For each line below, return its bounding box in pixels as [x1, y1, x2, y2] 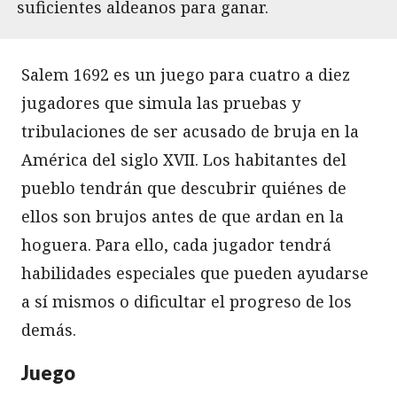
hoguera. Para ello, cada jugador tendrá [21, 234, 331, 256]
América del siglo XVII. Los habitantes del [21, 149, 346, 171]
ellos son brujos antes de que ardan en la [21, 206, 344, 228]
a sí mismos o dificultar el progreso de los [21, 291, 352, 313]
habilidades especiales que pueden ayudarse [21, 262, 369, 284]
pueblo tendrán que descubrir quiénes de [21, 177, 346, 199]
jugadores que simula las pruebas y [21, 92, 300, 114]
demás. [21, 319, 76, 341]
